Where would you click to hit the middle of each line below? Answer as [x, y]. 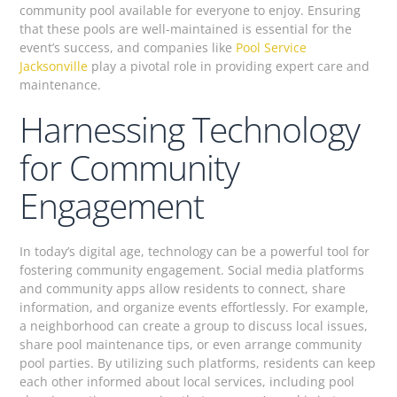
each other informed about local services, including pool [187, 382]
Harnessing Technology [190, 129]
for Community [130, 167]
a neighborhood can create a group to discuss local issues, [194, 326]
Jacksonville [54, 66]
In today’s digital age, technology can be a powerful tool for [195, 252]
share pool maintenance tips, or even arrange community [191, 345]
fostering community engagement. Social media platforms [192, 270]
